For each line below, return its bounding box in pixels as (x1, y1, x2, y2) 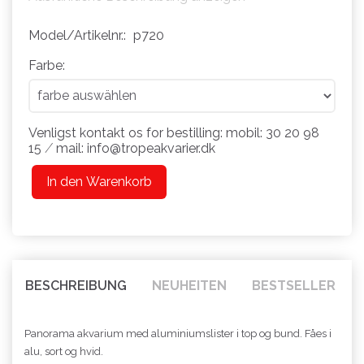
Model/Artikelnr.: (28, 27, 129, 43)
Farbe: (28, 57, 65, 73)
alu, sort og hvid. (24, 344, 103, 357)
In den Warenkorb (46, 173, 152, 189)
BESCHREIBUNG (25, 277, 127, 293)
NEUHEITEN (152, 277, 227, 293)
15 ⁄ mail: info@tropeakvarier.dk (28, 140, 215, 156)
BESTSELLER (252, 277, 336, 293)
